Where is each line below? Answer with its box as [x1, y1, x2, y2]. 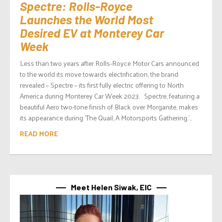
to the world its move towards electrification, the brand [20, 67, 178, 80]
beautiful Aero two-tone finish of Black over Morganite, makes [20, 100, 198, 113]
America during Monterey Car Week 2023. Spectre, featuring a [20, 89, 200, 102]
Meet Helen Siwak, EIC [70, 182, 152, 192]
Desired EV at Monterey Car [20, 25, 164, 40]
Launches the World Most [20, 11, 153, 27]
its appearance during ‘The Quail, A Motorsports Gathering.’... [20, 111, 192, 124]
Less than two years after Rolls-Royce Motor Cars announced [20, 56, 199, 69]
